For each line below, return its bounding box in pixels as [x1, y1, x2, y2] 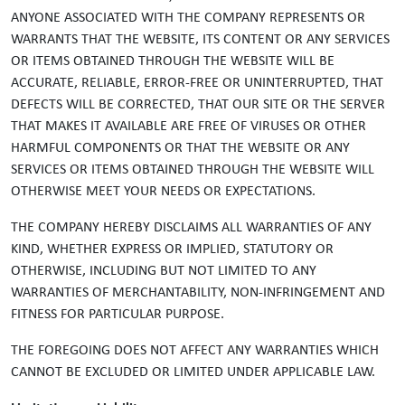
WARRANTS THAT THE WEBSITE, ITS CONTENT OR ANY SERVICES [11, 33, 390, 47]
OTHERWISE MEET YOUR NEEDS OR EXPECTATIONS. [11, 184, 319, 199]
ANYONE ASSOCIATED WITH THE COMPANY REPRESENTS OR [11, 11, 365, 25]
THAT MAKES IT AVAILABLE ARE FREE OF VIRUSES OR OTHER [11, 119, 366, 134]
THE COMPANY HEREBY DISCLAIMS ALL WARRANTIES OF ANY [11, 221, 372, 235]
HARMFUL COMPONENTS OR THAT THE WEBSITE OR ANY [11, 141, 350, 155]
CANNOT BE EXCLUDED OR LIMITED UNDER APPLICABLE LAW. [11, 365, 375, 380]
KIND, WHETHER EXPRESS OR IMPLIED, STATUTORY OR [11, 242, 334, 257]
